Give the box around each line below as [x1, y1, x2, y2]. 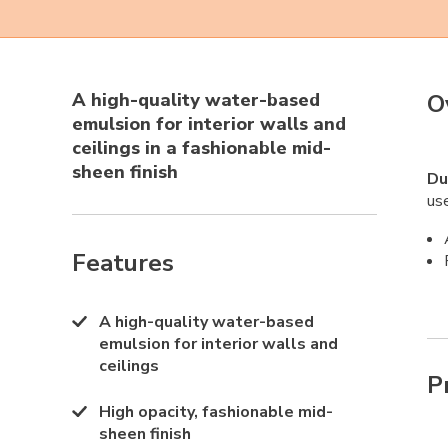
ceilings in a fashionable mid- [72, 136, 331, 160]
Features [72, 247, 174, 279]
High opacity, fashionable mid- [99, 401, 333, 423]
